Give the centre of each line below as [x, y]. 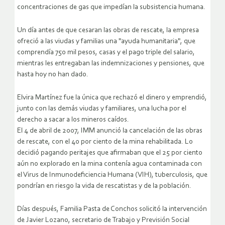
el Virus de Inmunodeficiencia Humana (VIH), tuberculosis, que [112, 175]
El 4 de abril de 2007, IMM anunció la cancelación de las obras [110, 131]
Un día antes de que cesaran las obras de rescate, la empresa [108, 31]
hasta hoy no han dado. [53, 75]
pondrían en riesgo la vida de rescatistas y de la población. [104, 186]
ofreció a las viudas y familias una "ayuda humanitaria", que [106, 42]
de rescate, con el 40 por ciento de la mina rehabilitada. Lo [105, 142]
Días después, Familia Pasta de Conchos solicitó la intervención [112, 209]
